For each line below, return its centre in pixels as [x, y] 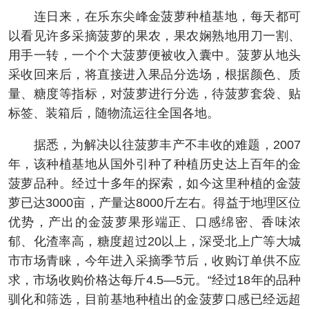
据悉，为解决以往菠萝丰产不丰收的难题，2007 [154, 145]
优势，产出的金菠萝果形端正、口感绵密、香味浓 [154, 222]
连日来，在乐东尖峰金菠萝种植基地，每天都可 [154, 17]
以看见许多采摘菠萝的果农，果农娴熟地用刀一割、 [154, 36]
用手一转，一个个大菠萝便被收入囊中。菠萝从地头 [154, 56]
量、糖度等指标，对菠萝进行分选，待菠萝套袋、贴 [154, 94]
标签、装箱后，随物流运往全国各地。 [114, 113]
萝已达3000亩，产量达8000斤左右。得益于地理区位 [154, 203]
